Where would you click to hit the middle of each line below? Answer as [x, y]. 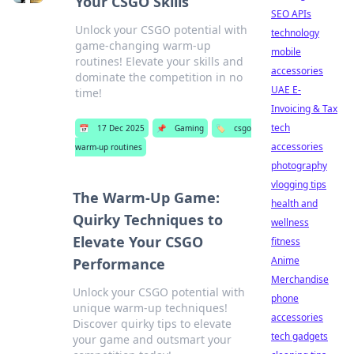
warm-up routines [109, 147]
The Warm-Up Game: [147, 198]
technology [295, 33]
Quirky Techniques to [148, 220]
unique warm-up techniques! [151, 308]
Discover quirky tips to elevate [153, 324]
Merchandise [300, 279]
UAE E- [286, 90]
